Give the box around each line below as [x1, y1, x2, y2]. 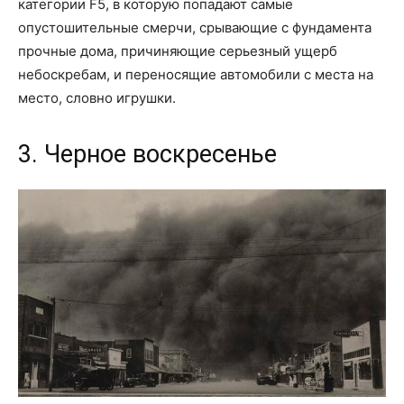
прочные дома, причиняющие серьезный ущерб [18, 41, 337, 60]
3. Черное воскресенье [18, 139, 277, 169]
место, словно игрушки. [18, 88, 176, 106]
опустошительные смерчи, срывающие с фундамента [18, 18, 372, 36]
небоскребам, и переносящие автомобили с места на [18, 65, 373, 83]
